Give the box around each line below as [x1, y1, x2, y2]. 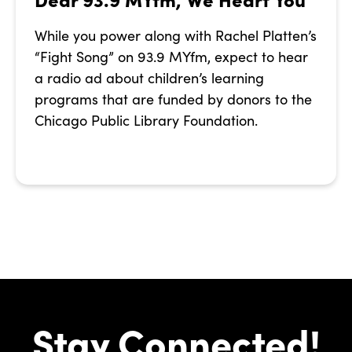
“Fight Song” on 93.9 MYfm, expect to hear [35, 47, 308, 67]
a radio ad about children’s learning [35, 68, 264, 88]
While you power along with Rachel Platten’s [35, 26, 317, 46]
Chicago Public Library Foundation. [35, 111, 258, 130]
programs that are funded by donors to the [35, 90, 312, 109]
